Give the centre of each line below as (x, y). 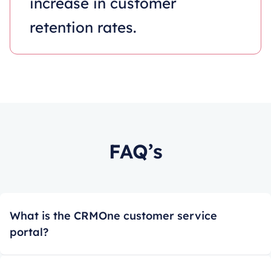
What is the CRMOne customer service (113, 215)
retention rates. (83, 27)
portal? (29, 232)
